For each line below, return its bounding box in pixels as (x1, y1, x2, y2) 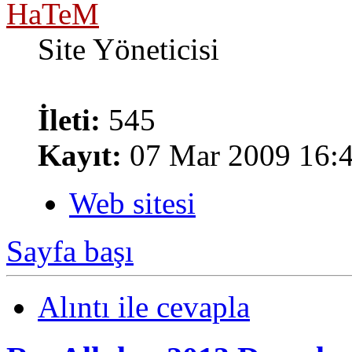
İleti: (38, 102, 101, 137)
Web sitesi (69, 185, 196, 220)
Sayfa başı (6, 233, 134, 268)
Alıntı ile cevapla (38, 289, 250, 324)
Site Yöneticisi (38, 31, 219, 66)
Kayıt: (38, 137, 122, 172)
